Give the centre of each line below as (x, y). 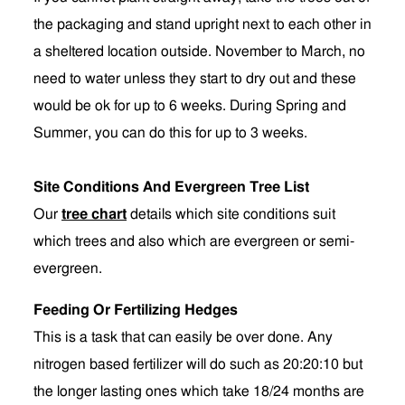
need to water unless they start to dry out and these (195, 79)
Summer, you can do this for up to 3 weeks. (172, 133)
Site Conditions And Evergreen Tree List (171, 187)
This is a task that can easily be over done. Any (183, 337)
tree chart (94, 214)
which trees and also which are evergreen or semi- (194, 241)
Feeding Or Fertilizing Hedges (136, 310)
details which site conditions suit (231, 214)
